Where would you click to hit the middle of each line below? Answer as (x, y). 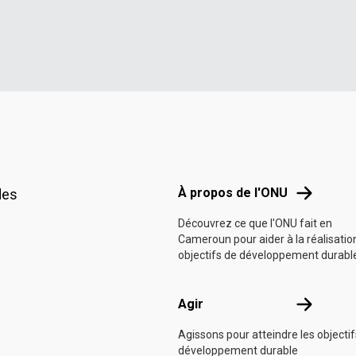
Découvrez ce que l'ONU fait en (255, 223)
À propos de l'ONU (233, 193)
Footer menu (212, 160)
